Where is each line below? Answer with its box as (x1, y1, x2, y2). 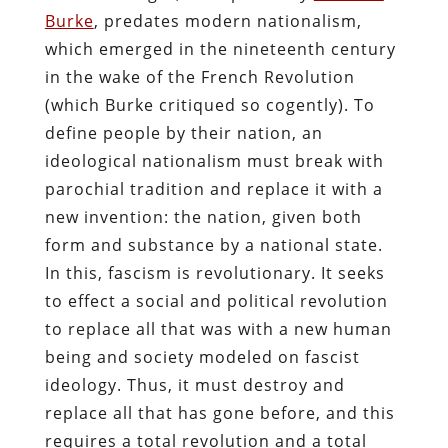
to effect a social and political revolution (44, 289, 388, 312)
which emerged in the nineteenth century (44, 37, 396, 60)
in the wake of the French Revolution (44, 65, 355, 88)
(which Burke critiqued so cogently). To (44, 93, 375, 116)
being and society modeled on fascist (44, 345, 360, 368)
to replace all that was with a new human (44, 317, 392, 340)
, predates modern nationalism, (93, 9, 362, 32)
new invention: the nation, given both (44, 205, 362, 228)
